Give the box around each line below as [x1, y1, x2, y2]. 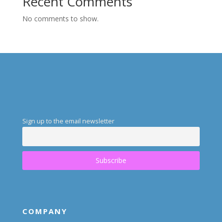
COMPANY [22, 206, 67, 217]
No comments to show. [22, 14, 99, 23]
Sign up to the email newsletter [22, 117, 114, 125]
